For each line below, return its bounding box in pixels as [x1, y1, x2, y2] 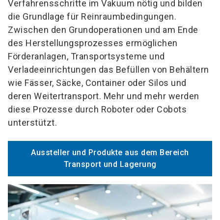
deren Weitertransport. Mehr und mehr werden [8, 91, 199, 102]
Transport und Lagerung [63, 160, 157, 169]
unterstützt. [8, 117, 57, 128]
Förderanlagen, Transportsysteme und [8, 51, 165, 62]
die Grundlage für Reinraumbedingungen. [8, 11, 176, 22]
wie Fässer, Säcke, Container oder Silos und [8, 78, 187, 88]
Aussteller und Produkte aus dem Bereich [31, 148, 189, 158]
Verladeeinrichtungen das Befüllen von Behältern [8, 64, 209, 75]
